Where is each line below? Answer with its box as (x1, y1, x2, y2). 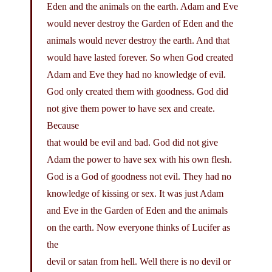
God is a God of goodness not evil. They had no (47, 171, 231, 182)
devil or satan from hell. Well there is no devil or (47, 256, 231, 267)
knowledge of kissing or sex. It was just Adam (47, 188, 223, 199)
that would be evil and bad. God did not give (47, 137, 218, 148)
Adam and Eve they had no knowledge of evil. (47, 69, 226, 80)
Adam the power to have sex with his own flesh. (47, 154, 232, 165)
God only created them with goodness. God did (47, 86, 228, 97)
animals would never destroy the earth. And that (47, 35, 229, 46)
